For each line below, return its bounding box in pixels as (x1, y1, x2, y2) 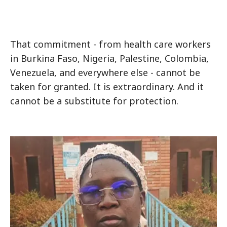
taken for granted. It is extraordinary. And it (10, 81, 204, 93)
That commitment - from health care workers (10, 38, 211, 50)
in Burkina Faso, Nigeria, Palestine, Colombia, (10, 52, 209, 64)
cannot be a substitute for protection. (10, 95, 178, 107)
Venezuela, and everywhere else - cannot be (10, 66, 200, 79)
